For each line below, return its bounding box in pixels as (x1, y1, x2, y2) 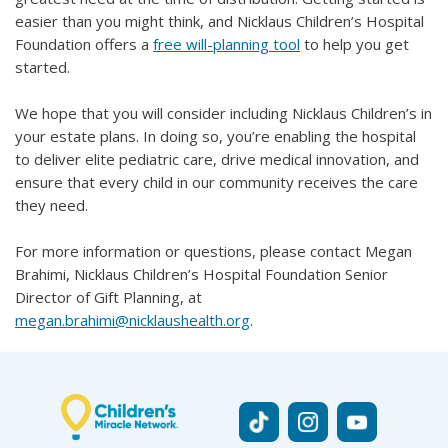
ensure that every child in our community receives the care (15, 172, 418, 193)
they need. (15, 195, 88, 216)
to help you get (300, 34, 409, 55)
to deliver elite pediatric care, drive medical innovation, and (15, 149, 419, 170)
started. (15, 57, 70, 78)
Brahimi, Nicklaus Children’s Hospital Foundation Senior (15, 264, 388, 285)
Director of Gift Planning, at (15, 287, 202, 308)
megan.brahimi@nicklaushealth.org (15, 310, 250, 331)
